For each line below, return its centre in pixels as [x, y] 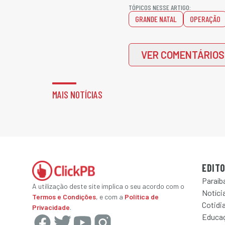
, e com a [109, 197]
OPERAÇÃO [205, 19]
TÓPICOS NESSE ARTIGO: [160, 7]
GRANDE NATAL [156, 19]
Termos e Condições [64, 197]
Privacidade [51, 207]
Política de [142, 197]
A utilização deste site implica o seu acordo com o [108, 186]
